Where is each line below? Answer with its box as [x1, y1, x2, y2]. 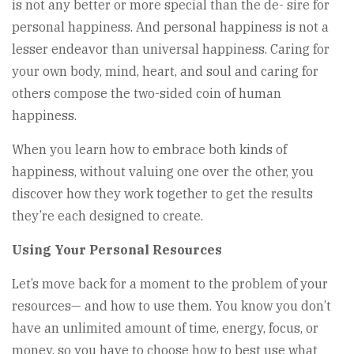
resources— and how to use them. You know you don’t [12, 298, 331, 314]
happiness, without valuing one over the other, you [12, 164, 314, 180]
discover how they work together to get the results [12, 186, 313, 202]
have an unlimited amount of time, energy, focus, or [12, 320, 318, 337]
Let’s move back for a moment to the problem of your [12, 276, 328, 292]
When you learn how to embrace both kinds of [12, 141, 287, 158]
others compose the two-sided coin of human [12, 85, 281, 102]
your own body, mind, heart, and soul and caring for [12, 63, 318, 80]
